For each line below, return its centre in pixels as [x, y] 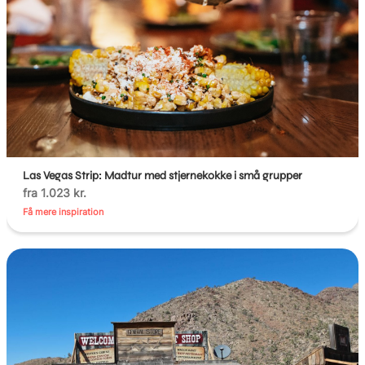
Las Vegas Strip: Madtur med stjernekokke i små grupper [163, 176]
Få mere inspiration [64, 212]
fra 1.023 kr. [55, 193]
